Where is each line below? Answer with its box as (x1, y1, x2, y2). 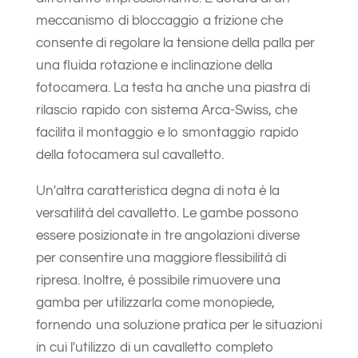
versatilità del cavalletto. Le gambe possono (35, 205, 300, 221)
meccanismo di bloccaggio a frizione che (35, 13, 283, 28)
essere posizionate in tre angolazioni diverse (35, 228, 300, 243)
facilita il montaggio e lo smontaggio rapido (35, 125, 300, 140)
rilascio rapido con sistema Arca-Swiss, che (35, 102, 297, 117)
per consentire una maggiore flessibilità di (35, 250, 286, 265)
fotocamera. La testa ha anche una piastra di (35, 80, 310, 95)
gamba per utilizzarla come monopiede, (35, 295, 275, 310)
